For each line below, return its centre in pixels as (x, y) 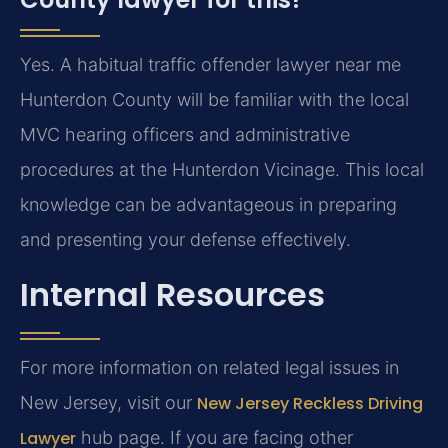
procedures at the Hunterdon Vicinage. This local (222, 169)
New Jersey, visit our (108, 403)
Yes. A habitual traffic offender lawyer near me (210, 64)
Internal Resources (172, 295)
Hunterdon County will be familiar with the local (214, 99)
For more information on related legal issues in (209, 368)
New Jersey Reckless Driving (310, 404)
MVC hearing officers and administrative (185, 134)
